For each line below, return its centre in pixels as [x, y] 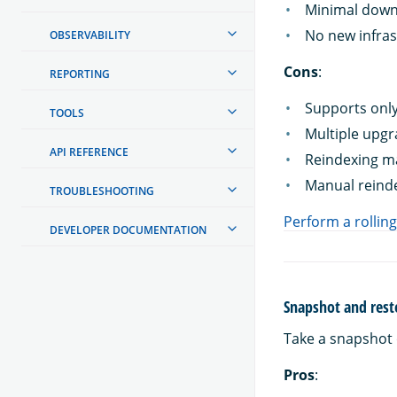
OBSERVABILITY [90, 35]
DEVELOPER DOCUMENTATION [128, 230]
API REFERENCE [89, 152]
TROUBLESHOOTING [102, 191]
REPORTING [80, 74]
